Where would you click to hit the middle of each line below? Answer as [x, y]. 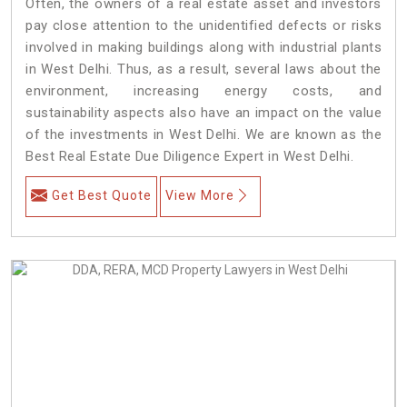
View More [200, 195]
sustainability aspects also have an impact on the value [203, 112]
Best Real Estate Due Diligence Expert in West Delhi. [189, 156]
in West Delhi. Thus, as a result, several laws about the [203, 69]
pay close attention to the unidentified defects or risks [203, 25]
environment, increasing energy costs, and [203, 90]
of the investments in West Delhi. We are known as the [203, 134]
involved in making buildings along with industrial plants [203, 47]
